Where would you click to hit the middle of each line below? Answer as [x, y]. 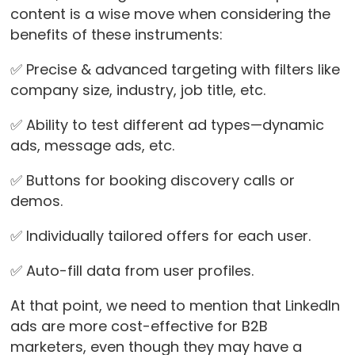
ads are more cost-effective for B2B [139, 326]
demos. [36, 201]
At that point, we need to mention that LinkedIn [175, 306]
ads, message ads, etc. [94, 146]
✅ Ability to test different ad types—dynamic [167, 125]
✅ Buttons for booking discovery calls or [152, 181]
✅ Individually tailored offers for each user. [162, 236]
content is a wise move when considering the [170, 14]
